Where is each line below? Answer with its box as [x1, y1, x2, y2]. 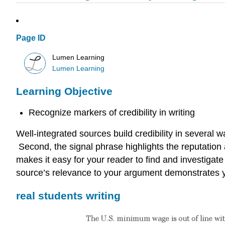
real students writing [16, 190, 121, 202]
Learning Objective [16, 85, 113, 97]
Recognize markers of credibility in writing [28, 107, 195, 118]
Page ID [16, 34, 46, 43]
